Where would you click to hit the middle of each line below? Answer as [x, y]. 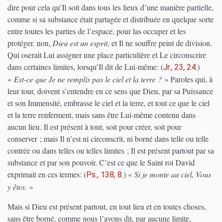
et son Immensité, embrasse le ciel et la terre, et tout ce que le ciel [109, 103]
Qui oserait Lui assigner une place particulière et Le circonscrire [107, 55]
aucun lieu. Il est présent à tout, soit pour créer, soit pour [94, 126]
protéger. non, [30, 43]
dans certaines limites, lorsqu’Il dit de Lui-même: [84, 66]
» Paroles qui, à [187, 79]
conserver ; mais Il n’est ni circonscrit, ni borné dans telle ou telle [108, 138]
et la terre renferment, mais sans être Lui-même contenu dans [102, 114]
